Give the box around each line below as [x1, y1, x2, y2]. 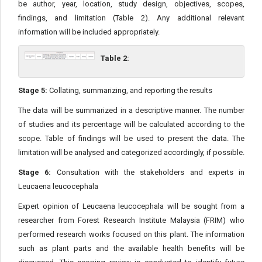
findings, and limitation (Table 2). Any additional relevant [18, 13, 244, 22]
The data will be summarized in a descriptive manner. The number [18, 106, 244, 115]
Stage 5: [18, 86, 47, 95]
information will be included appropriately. [18, 27, 160, 36]
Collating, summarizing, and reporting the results [47, 86, 212, 95]
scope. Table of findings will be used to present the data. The [18, 134, 244, 143]
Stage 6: [18, 168, 51, 177]
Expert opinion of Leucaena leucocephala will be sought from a [18, 202, 244, 211]
